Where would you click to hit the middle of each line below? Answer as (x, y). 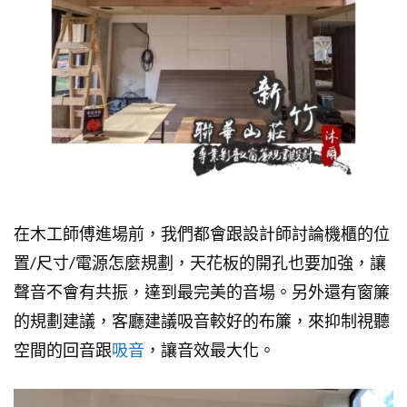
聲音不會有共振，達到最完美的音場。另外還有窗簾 (202, 291)
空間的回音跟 (63, 349)
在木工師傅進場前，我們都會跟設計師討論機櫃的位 (202, 233)
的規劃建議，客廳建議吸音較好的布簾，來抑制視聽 (202, 320)
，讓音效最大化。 (210, 349)
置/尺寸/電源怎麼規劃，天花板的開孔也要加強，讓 (200, 262)
